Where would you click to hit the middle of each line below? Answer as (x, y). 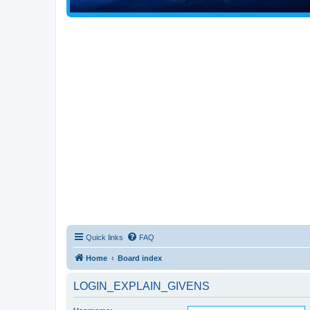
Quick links (104, 238)
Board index (140, 258)
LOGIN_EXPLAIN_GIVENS (142, 286)
